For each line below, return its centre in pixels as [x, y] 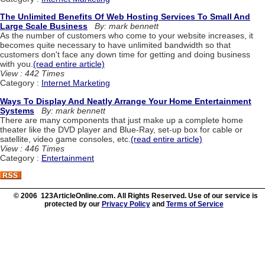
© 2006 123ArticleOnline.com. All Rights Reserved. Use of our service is [135, 196]
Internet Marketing [76, 83]
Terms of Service [195, 204]
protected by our [73, 204]
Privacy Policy [126, 204]
